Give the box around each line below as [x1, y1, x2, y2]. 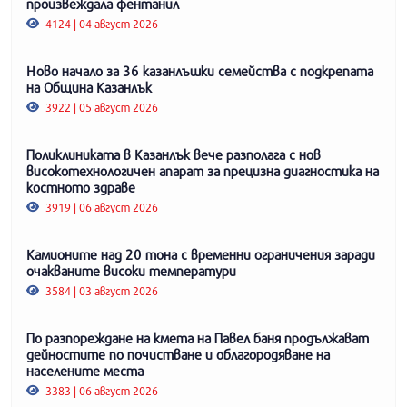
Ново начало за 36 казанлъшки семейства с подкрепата [26, 62, 373, 79]
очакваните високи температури [26, 262, 236, 279]
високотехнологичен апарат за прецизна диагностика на [26, 162, 379, 179]
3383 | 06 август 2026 [43, 382, 159, 398]
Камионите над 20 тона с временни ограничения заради [26, 245, 375, 263]
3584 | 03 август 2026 [43, 283, 159, 298]
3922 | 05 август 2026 [43, 99, 159, 114]
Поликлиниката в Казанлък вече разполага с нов [26, 145, 321, 163]
